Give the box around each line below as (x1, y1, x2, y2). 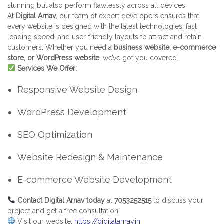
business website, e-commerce (114, 43, 216, 51)
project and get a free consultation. (7, 206, 120, 215)
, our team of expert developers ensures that (56, 11, 199, 20)
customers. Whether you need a (7, 43, 114, 51)
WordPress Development (17, 106, 126, 117)
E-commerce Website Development (17, 174, 172, 185)
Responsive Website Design (17, 84, 137, 95)
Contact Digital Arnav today (17, 196, 105, 204)
